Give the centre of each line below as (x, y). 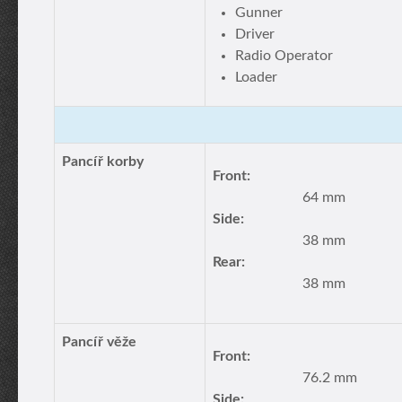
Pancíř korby (103, 162)
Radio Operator (284, 56)
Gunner (259, 13)
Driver (255, 34)
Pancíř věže (99, 342)
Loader (256, 77)
